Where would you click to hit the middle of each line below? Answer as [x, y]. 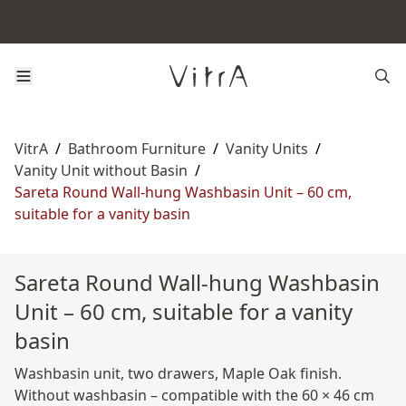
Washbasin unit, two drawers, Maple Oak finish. [178, 373]
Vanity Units [267, 149]
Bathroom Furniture [137, 149]
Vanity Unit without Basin [101, 170]
